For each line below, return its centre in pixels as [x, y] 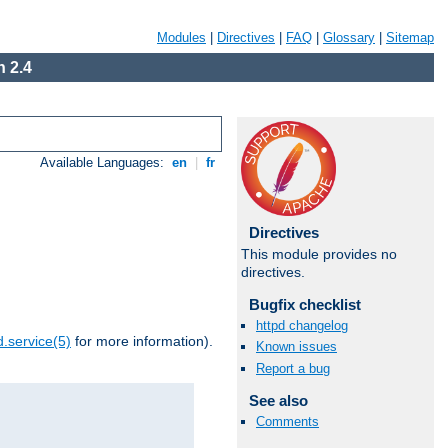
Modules [181, 37]
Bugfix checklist [304, 304]
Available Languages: [104, 163]
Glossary [349, 37]
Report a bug [293, 368]
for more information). [142, 341]
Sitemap [410, 37]
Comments [287, 421]
